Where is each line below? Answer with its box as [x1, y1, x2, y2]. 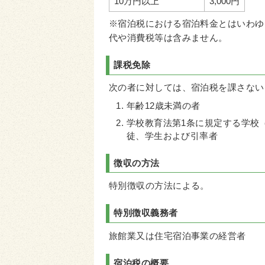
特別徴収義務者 [114, 208, 178, 218]
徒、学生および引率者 [126, 131, 218, 141]
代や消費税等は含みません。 [109, 33, 228, 43]
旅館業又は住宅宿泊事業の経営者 [109, 231, 246, 241]
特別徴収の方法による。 [109, 180, 209, 190]
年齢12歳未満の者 [126, 101, 201, 111]
